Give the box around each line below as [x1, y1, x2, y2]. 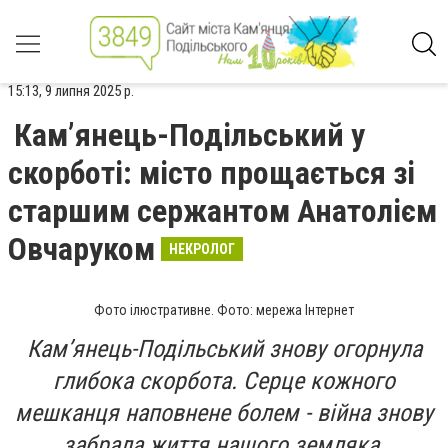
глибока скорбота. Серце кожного [53, 367, 395, 395]
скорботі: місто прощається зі [8, 154, 415, 192]
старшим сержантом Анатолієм [8, 192, 437, 230]
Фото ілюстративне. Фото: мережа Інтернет [94, 302, 354, 318]
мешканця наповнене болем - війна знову [15, 399, 433, 427]
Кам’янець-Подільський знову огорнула [26, 335, 422, 363]
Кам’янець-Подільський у [14, 116, 365, 154]
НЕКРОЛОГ [169, 241, 235, 257]
